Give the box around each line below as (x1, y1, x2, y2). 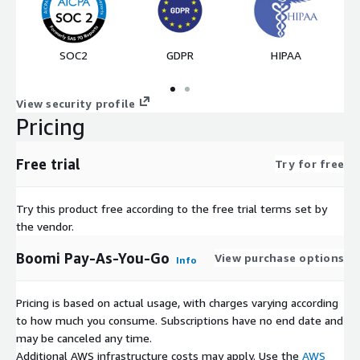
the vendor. (16, 219, 74, 233)
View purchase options (214, 250, 344, 264)
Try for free (275, 156, 344, 170)
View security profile (16, 96, 136, 110)
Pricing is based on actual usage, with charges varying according (16, 295, 338, 309)
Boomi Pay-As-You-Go (16, 248, 170, 267)
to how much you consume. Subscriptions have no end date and (16, 313, 343, 327)
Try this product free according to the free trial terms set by (16, 201, 327, 215)
